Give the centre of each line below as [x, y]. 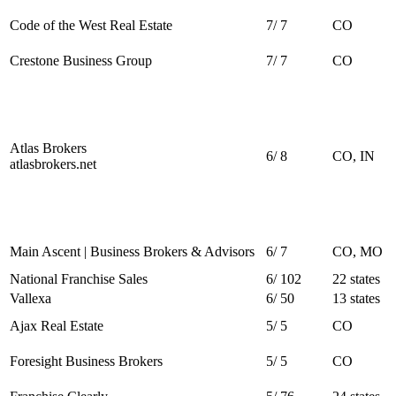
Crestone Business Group [81, 60]
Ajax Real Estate [57, 325]
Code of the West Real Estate [91, 25]
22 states [356, 278]
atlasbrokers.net [53, 164]
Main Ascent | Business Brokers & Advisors [132, 251]
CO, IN [354, 156]
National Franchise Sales [79, 278]
